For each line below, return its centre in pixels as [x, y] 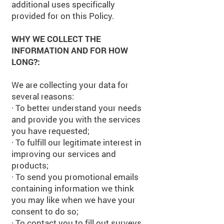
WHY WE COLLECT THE [56, 39]
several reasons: [43, 96]
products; [30, 165]
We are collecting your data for [70, 85]
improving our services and [64, 154]
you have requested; [50, 131]
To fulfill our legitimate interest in [77, 142]
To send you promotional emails [76, 177]
